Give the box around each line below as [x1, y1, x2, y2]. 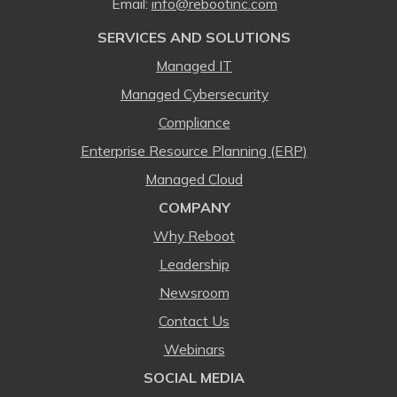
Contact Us [159, 311, 230, 330]
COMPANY [158, 198, 230, 216]
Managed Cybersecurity [120, 84, 269, 103]
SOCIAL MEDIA [144, 368, 245, 386]
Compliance [158, 113, 230, 131]
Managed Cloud [145, 169, 243, 188]
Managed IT [156, 56, 232, 74]
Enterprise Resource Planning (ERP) [81, 141, 307, 160]
